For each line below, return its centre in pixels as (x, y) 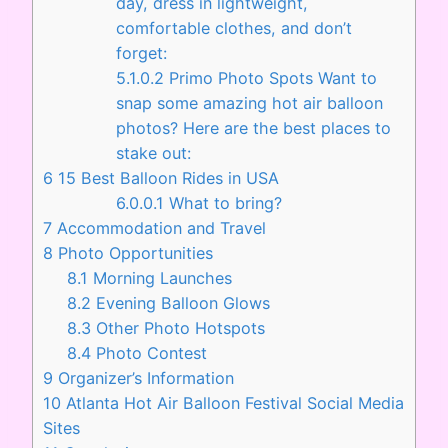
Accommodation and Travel (159, 228)
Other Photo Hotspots (178, 328)
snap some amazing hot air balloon (249, 103)
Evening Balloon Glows (181, 303)
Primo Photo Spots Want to (270, 78)
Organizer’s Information (143, 378)
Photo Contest (149, 353)
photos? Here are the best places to (253, 128)
